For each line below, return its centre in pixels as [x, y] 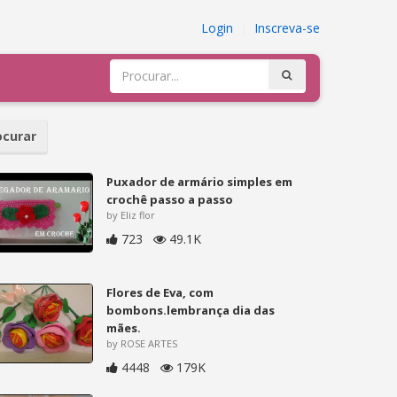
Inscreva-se [287, 28]
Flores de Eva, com [160, 292]
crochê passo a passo [170, 199]
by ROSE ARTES [142, 343]
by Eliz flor [131, 214]
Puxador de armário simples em [200, 181]
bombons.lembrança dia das [191, 310]
